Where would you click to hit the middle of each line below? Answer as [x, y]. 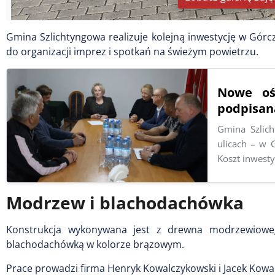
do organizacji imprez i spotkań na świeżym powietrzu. [132, 52]
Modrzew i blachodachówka [125, 202]
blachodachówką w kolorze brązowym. [95, 244]
